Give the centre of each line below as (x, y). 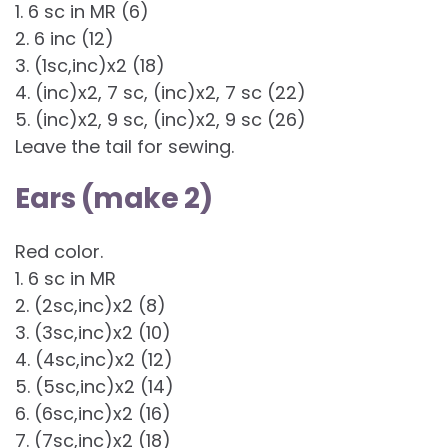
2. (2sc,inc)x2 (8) (90, 306)
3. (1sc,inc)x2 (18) (90, 66)
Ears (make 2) (114, 199)
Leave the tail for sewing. (124, 147)
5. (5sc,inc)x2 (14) (94, 387)
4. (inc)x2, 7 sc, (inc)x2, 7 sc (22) (160, 93)
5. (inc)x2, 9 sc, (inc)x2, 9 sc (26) (160, 120)
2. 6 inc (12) (64, 39)
